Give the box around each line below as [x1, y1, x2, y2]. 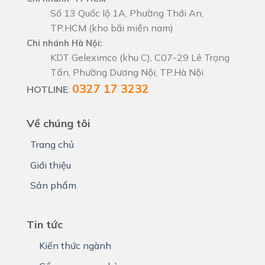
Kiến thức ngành [38, 239, 111, 251]
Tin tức [27, 217, 63, 231]
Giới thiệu [30, 159, 71, 171]
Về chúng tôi [27, 117, 91, 131]
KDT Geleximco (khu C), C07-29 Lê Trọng [50, 51, 230, 64]
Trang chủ [30, 138, 74, 151]
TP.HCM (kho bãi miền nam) [50, 22, 173, 34]
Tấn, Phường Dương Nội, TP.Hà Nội [50, 66, 203, 79]
